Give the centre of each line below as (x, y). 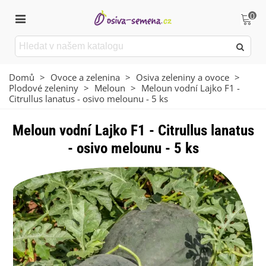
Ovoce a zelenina (85, 77)
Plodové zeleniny (44, 88)
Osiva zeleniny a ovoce (183, 77)
